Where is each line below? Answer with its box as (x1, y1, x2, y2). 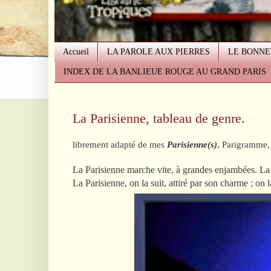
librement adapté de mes (72, 139, 167, 149)
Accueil (62, 47, 89, 57)
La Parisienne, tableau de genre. (72, 111, 245, 126)
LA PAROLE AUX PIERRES (106, 47, 210, 57)
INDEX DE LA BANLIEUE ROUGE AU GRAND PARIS (63, 67, 266, 77)
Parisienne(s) (166, 139, 217, 149)
